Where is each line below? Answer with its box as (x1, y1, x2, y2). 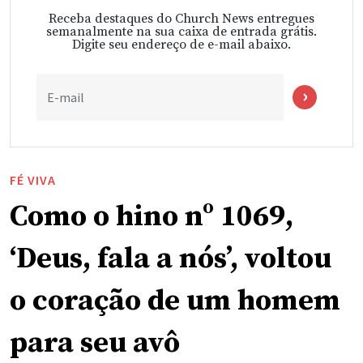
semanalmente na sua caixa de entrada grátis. (46, 23, 317, 41)
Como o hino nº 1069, (10, 199, 293, 236)
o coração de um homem (10, 283, 340, 320)
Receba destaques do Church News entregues (49, 11, 314, 28)
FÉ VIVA (10, 172, 56, 189)
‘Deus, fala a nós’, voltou (10, 241, 331, 278)
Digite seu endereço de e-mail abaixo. (72, 36, 291, 53)
